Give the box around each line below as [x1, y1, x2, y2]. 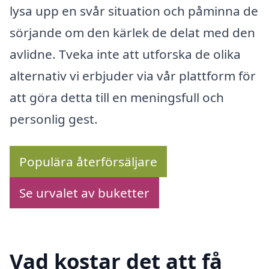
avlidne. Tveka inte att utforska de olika [10, 45, 241, 62]
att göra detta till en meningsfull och [10, 88, 224, 106]
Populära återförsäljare [19, 153, 157, 171]
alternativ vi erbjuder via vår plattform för [10, 67, 256, 84]
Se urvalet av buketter [19, 184, 150, 202]
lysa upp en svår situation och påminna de [10, 2, 258, 19]
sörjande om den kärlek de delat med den [10, 23, 255, 41]
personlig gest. [10, 110, 98, 127]
